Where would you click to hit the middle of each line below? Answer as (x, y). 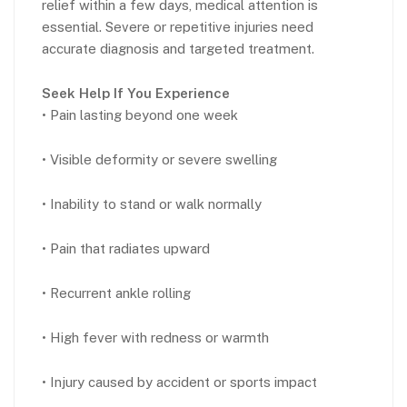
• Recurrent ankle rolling (116, 293)
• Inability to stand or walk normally (152, 203)
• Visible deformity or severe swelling (159, 159)
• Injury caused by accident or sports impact (179, 382)
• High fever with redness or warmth (155, 337)
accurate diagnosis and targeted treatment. (178, 48)
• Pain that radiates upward (126, 248)
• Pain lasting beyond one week (140, 114)
